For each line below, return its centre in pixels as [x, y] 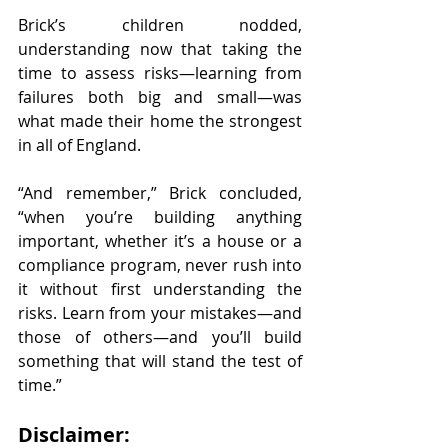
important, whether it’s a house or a [160, 240]
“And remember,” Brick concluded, [160, 192]
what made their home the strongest [160, 120]
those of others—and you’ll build [160, 336]
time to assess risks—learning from [160, 72]
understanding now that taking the [160, 48]
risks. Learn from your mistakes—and [160, 312]
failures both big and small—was [160, 96]
